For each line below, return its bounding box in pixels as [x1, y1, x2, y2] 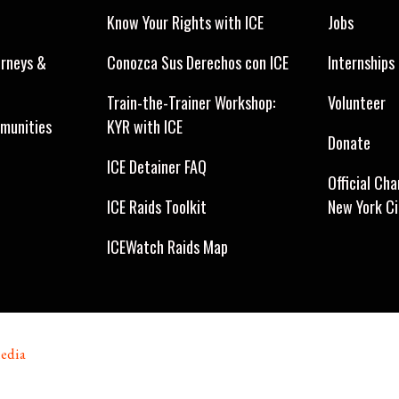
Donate [328, 131, 370, 155]
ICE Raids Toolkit [107, 195, 207, 219]
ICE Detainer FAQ [107, 155, 207, 179]
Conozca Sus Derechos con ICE [107, 51, 289, 75]
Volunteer [328, 91, 386, 115]
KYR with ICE [107, 115, 183, 139]
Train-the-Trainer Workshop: [107, 91, 275, 115]
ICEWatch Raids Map [107, 235, 228, 259]
